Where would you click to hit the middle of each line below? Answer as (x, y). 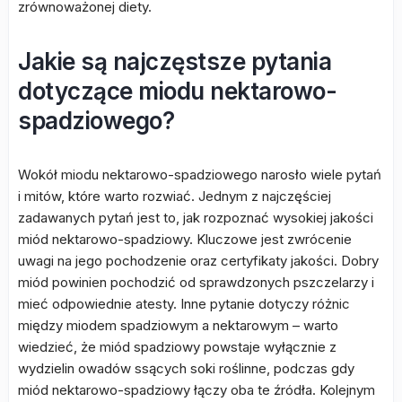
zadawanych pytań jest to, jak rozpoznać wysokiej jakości (196, 218)
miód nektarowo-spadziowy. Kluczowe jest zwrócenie (185, 239)
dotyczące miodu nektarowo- (177, 91)
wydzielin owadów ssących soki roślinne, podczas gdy (186, 368)
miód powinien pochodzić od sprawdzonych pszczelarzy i (196, 282)
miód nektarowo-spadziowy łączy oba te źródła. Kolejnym (197, 390)
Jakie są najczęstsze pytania (175, 61)
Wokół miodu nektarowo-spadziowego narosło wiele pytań (200, 175)
